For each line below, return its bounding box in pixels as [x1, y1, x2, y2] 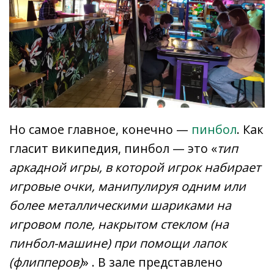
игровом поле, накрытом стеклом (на [9, 215, 229, 232]
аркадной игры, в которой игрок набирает [9, 158, 261, 176]
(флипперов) [9, 253, 83, 270]
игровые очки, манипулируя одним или [9, 177, 246, 194]
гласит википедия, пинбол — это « [9, 139, 217, 157]
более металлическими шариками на [9, 196, 231, 213]
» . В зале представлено [83, 253, 223, 270]
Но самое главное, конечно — [9, 120, 191, 138]
